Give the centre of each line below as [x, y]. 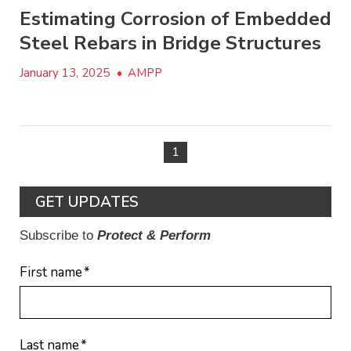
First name [51, 272]
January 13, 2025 [66, 73]
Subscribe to [58, 235]
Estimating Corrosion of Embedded [175, 19]
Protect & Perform [154, 235]
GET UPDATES [87, 202]
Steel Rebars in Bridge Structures [170, 43]
